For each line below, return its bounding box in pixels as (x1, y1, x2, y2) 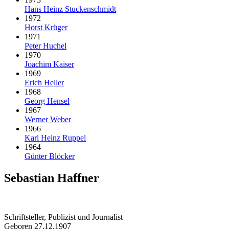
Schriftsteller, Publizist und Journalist (4, 213, 123, 222)
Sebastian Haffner (4, 171, 99, 185)
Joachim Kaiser (25, 60, 74, 69)
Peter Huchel (25, 41, 66, 51)
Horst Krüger (25, 23, 67, 32)
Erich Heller (25, 78, 64, 87)
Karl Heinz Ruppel (25, 133, 86, 143)
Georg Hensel (25, 97, 70, 106)
